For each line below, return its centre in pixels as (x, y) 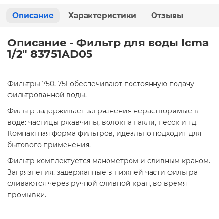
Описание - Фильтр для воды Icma (108, 43)
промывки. (27, 195)
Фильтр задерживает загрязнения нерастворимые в (103, 111)
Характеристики (102, 16)
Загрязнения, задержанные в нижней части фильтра (102, 172)
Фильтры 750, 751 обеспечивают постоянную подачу (101, 84)
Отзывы (167, 16)
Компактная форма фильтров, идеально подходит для (104, 134)
